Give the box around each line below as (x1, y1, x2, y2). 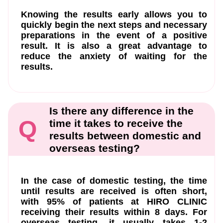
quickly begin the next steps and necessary (21, 19, 207, 30)
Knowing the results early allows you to (21, 9, 207, 19)
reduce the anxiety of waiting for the (21, 51, 207, 61)
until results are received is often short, (21, 186, 207, 196)
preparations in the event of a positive (21, 30, 207, 40)
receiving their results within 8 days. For (21, 207, 207, 217)
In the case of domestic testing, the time (21, 175, 207, 186)
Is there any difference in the (49, 105, 194, 116)
